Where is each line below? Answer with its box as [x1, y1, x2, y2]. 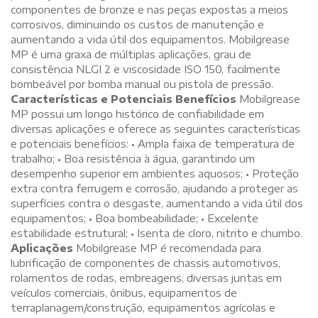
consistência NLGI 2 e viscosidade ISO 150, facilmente [11, 62, 280, 75]
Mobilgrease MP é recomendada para [73, 241, 261, 254]
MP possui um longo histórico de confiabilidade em [11, 106, 264, 120]
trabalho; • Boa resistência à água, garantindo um [11, 151, 255, 165]
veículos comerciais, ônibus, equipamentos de [11, 285, 237, 299]
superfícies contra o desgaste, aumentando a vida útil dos [11, 196, 303, 209]
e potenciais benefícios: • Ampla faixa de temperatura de [11, 136, 295, 150]
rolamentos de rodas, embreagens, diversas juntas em [11, 270, 282, 284]
